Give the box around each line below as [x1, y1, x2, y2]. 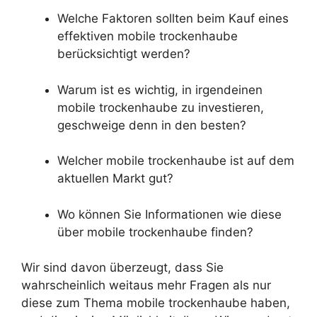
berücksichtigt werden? [57, 47, 190, 62]
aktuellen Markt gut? [57, 171, 173, 186]
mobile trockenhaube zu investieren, [57, 100, 264, 115]
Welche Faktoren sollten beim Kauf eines [57, 11, 289, 26]
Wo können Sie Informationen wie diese [57, 207, 282, 221]
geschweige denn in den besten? [57, 117, 246, 132]
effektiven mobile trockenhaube [57, 29, 238, 44]
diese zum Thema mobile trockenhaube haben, [21, 296, 290, 311]
